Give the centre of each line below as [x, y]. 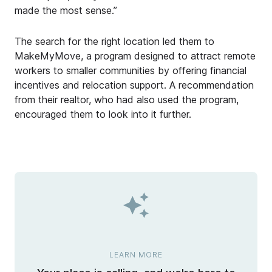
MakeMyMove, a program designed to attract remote [135, 56]
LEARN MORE [136, 255]
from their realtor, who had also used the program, [127, 100]
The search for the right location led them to [114, 42]
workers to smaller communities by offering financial [131, 71]
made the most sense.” [66, 11]
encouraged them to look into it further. [103, 114]
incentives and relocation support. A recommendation [134, 85]
